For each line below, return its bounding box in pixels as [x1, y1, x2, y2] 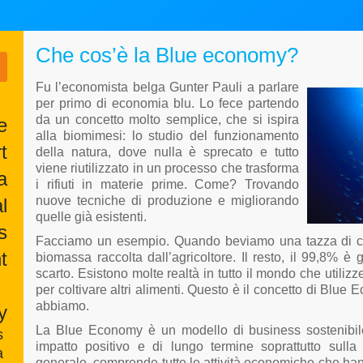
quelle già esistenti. [36, 210, 147, 224]
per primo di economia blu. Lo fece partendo [36, 96, 299, 110]
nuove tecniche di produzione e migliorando [36, 194, 299, 207]
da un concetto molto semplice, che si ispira [36, 113, 299, 126]
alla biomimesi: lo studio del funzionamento [36, 129, 299, 143]
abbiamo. [36, 299, 89, 313]
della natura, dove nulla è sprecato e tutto [36, 145, 299, 159]
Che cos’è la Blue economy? [36, 43, 298, 67]
